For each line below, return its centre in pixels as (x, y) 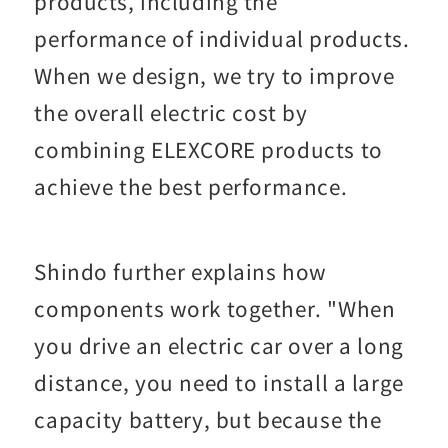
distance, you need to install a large (219, 381)
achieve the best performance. (191, 185)
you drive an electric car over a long (219, 344)
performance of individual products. (222, 37)
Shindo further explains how (180, 270)
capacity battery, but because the (208, 418)
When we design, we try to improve (214, 74)
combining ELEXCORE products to (208, 148)
